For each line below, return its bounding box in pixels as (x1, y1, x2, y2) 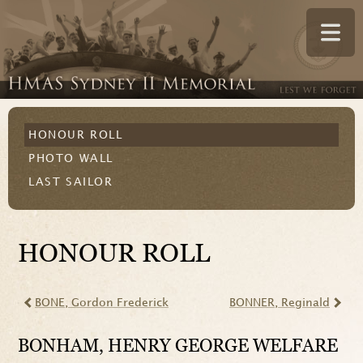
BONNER (229, 297, 275, 309)
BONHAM (18, 335, 99, 357)
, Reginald (275, 297, 330, 309)
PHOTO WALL (28, 153, 113, 164)
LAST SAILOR (28, 177, 113, 188)
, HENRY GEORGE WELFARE (99, 335, 338, 357)
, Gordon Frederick (65, 297, 169, 309)
